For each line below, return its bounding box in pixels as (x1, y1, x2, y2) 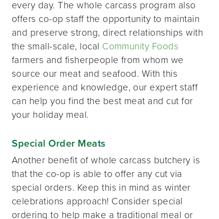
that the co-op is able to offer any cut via (12, 166, 182, 180)
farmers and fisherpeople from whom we (12, 52, 184, 66)
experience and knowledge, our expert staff (12, 80, 198, 93)
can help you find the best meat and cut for (12, 93, 193, 107)
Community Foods (102, 39, 179, 52)
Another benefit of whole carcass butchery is (12, 153, 200, 166)
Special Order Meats (12, 135, 106, 150)
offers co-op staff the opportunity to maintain (12, 11, 200, 25)
